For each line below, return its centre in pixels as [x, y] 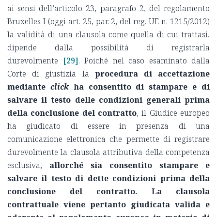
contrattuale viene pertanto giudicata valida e [108, 205]
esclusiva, [28, 165]
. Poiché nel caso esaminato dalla [144, 61]
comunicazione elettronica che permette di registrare [108, 139]
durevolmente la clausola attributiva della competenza [108, 152]
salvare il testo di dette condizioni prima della [108, 178]
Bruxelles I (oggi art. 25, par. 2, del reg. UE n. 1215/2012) [108, 22]
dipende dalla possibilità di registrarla [108, 48]
